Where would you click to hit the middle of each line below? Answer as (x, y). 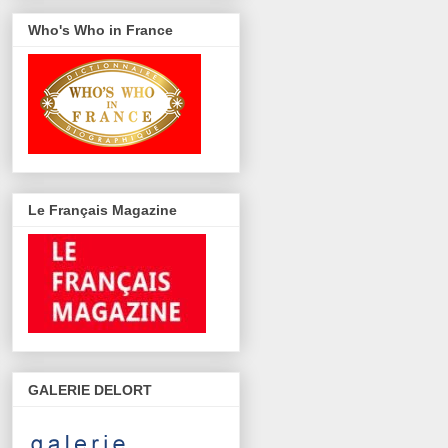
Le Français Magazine (102, 210)
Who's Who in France (100, 29)
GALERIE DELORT (90, 389)
